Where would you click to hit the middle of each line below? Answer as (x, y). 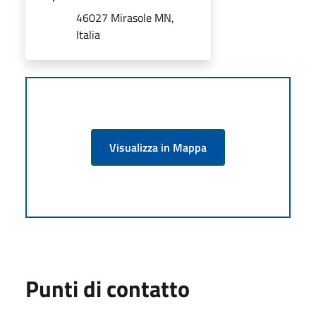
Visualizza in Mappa (158, 147)
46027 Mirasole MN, (125, 17)
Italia (88, 34)
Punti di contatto (108, 288)
